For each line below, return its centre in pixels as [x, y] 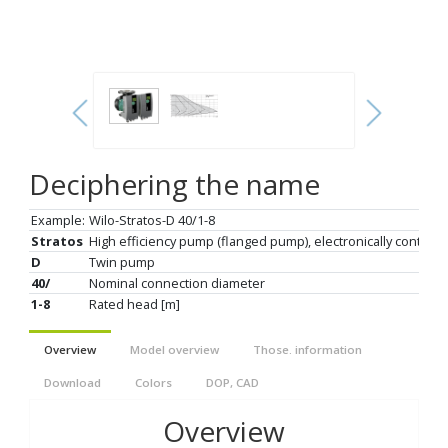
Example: [57, 220]
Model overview [174, 349]
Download [72, 382]
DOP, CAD [232, 382]
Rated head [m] [134, 304]
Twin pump [121, 262]
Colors [153, 382]
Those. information [307, 349]
